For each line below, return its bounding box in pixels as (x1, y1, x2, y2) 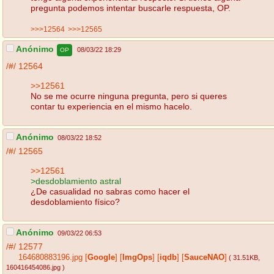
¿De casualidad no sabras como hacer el (31, 186, 190, 196)
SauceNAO (184, 253, 224, 262)
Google (87, 253, 115, 262)
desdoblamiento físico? (31, 196, 120, 207)
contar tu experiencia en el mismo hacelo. (31, 101, 192, 111)
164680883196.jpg (18, 253, 83, 262)
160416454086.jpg (6, 264, 61, 272)
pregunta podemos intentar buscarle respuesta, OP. (31, 2, 231, 13)
